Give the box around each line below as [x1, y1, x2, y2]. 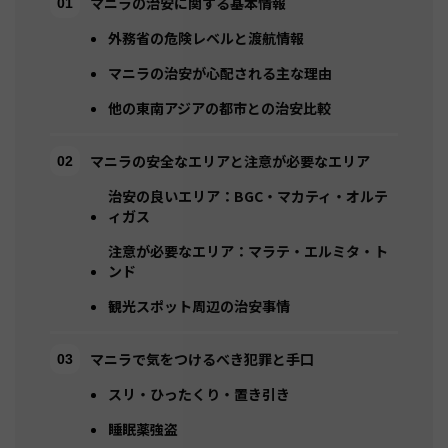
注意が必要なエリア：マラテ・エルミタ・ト [108, 241, 388, 262]
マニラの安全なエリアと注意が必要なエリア [90, 151, 370, 172]
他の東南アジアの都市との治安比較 [108, 98, 331, 119]
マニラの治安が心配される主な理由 [108, 63, 332, 84]
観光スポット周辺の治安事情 [108, 296, 290, 317]
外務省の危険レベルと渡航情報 [108, 28, 304, 49]
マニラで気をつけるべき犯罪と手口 [90, 349, 314, 370]
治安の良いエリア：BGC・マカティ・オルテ [108, 186, 388, 207]
